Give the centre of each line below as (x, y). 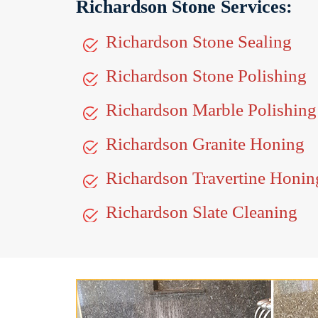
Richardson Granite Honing (205, 144)
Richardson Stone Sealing (199, 42)
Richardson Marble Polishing (211, 110)
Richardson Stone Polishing (206, 76)
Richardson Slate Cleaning (202, 212)
